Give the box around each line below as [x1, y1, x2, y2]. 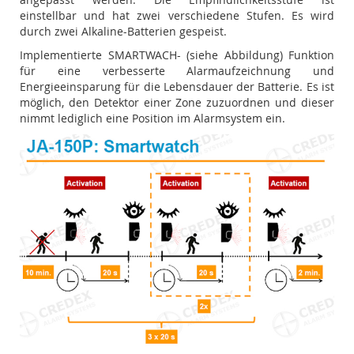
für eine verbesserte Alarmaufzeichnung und [20, 63, 334, 78]
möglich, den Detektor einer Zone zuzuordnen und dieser [20, 95, 334, 110]
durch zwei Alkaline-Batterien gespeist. [20, 24, 227, 39]
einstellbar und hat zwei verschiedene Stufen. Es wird [20, 8, 334, 23]
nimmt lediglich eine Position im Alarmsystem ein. [20, 111, 285, 126]
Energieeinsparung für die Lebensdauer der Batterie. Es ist [20, 79, 334, 94]
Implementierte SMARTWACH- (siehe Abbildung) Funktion [20, 47, 334, 62]
